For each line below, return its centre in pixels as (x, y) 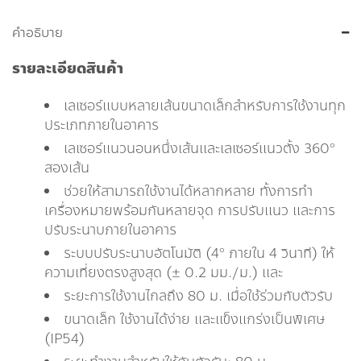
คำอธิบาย (37, 33)
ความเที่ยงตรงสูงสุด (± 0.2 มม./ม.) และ (164, 273)
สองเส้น (67, 168)
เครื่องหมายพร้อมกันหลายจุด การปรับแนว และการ (190, 211)
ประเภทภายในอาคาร (102, 125)
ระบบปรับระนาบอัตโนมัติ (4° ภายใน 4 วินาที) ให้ (199, 253)
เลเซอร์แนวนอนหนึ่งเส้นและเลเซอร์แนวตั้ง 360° (199, 149)
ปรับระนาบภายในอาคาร (110, 230)
